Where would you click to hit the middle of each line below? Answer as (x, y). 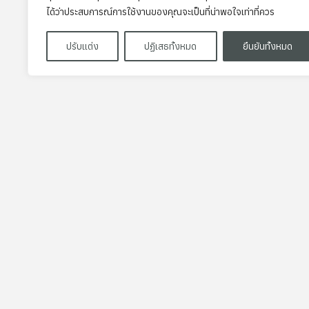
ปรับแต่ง (83, 46)
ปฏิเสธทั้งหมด (171, 46)
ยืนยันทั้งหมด (267, 46)
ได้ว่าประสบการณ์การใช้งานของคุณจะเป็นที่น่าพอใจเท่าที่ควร (160, 12)
